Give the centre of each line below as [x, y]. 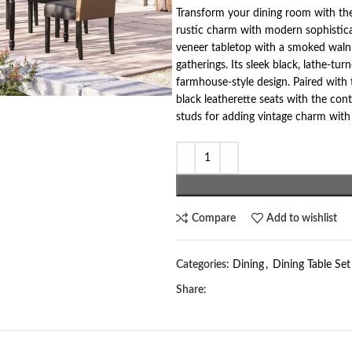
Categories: [203, 265]
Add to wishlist [302, 218]
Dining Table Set [312, 265]
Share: [191, 290]
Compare [213, 218]
